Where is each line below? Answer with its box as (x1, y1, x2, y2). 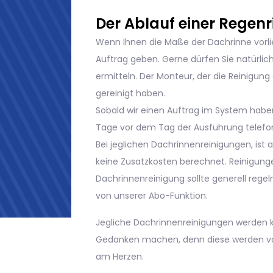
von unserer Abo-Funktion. (96, 168, 208, 180)
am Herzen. (96, 229, 144, 241)
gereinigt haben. (96, 65, 165, 78)
